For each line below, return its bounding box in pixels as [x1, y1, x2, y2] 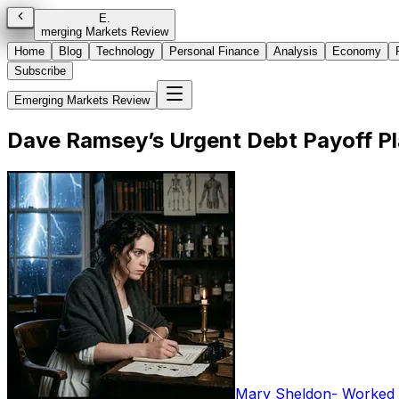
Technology [96, 45, 155, 58]
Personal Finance [169, 45, 259, 58]
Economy [332, 45, 381, 58]
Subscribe [14, 64, 66, 77]
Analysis [273, 45, 318, 58]
